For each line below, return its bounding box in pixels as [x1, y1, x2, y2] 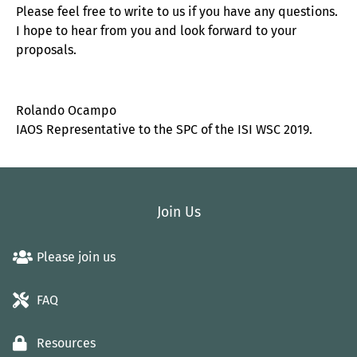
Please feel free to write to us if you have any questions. [16, 3, 338, 19]
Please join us [37, 249, 116, 265]
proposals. [16, 41, 76, 57]
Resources [37, 335, 96, 351]
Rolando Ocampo [16, 103, 116, 119]
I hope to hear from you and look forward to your [16, 22, 296, 38]
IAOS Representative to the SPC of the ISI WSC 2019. [16, 122, 312, 138]
